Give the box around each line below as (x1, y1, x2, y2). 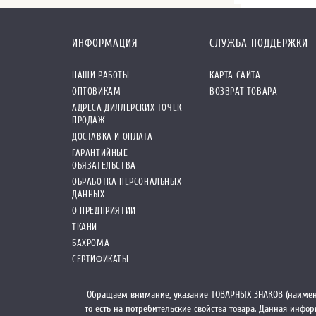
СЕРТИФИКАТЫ (72, 253, 129, 265)
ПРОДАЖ (72, 114, 106, 126)
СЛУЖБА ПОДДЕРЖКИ (209, 37, 308, 49)
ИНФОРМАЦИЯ (72, 37, 138, 49)
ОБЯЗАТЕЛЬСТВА (72, 159, 136, 171)
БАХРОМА (72, 237, 110, 248)
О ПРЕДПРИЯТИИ (72, 205, 136, 216)
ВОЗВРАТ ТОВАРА (209, 85, 278, 97)
